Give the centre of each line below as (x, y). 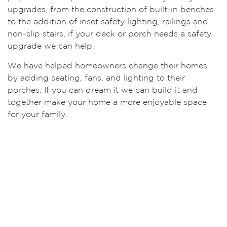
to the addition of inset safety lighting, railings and (108, 22)
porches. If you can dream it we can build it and (103, 90)
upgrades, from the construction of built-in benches (111, 10)
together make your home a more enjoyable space (107, 103)
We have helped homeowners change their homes (107, 66)
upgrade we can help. (51, 46)
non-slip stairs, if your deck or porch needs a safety (109, 34)
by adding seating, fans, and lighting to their (96, 78)
